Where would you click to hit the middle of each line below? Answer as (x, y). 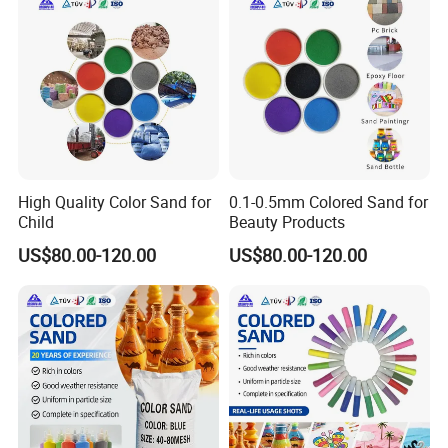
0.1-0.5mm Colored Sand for (328, 201)
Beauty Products (286, 221)
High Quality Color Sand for (115, 201)
